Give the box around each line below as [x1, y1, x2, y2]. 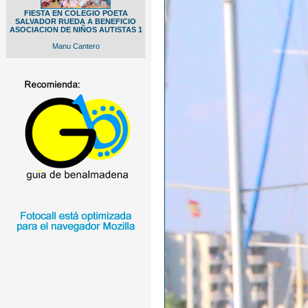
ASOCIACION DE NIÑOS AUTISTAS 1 [9, 25, 142, 34]
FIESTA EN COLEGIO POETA [23, 9, 128, 17]
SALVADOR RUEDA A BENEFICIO [15, 17, 136, 25]
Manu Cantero [52, 42, 100, 50]
